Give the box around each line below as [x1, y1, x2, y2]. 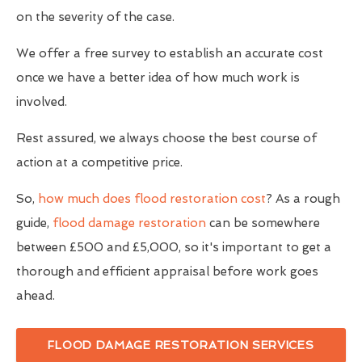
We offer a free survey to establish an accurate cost [16, 46, 323, 61]
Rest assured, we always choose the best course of [16, 131, 317, 146]
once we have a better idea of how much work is [16, 70, 300, 86]
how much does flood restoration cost [38, 192, 266, 207]
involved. [16, 95, 67, 110]
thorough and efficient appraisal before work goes [16, 264, 318, 280]
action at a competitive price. [16, 155, 183, 170]
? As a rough [266, 192, 340, 207]
